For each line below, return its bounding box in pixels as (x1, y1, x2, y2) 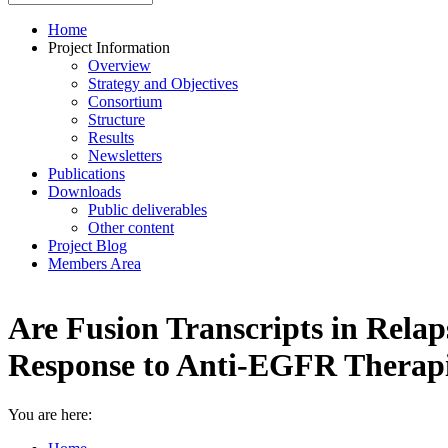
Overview (88, 57, 151, 74)
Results (88, 129, 134, 146)
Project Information (48, 39, 170, 56)
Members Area (48, 255, 141, 272)
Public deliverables (88, 201, 207, 218)
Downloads (48, 183, 121, 200)
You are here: (8, 405, 92, 423)
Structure (88, 111, 145, 128)
